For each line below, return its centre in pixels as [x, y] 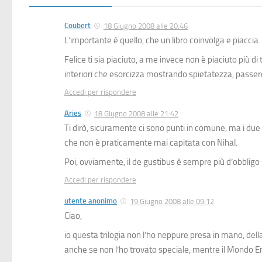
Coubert [77, 26]
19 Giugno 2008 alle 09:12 [172, 201]
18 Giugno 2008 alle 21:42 [136, 114]
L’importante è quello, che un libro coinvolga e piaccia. [162, 41]
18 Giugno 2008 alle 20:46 [146, 26]
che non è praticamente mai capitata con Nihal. [151, 143]
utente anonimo [91, 201]
